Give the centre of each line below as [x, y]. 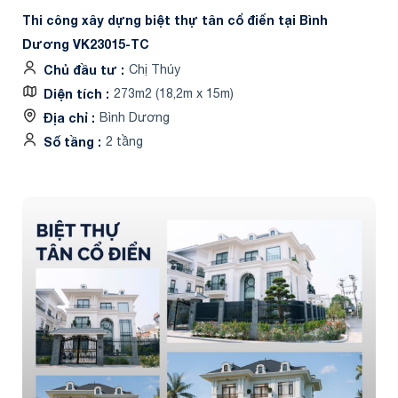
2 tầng [124, 141]
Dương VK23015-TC [86, 44]
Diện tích [75, 93]
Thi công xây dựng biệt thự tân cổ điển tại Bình [175, 20]
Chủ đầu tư [82, 69]
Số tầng [71, 141]
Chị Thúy [155, 69]
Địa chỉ [68, 117]
